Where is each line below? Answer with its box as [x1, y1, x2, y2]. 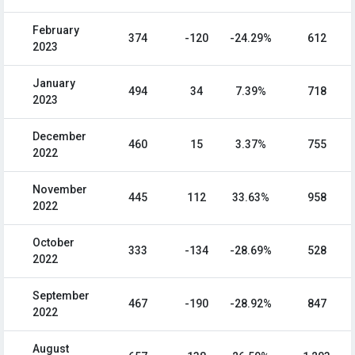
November [32, 183, 87, 197]
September [32, 289, 90, 303]
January [32, 77, 75, 90]
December [32, 130, 86, 143]
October [32, 236, 74, 250]
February [32, 24, 79, 37]
